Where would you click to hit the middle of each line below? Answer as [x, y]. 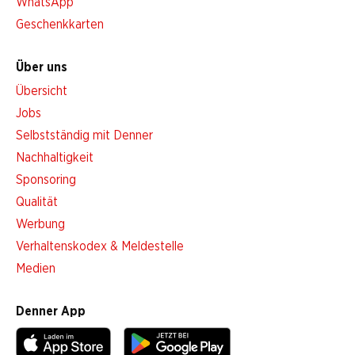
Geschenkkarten [60, 25]
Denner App [51, 311]
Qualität [37, 202]
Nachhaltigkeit [55, 158]
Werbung [40, 224]
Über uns [42, 67]
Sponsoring [46, 180]
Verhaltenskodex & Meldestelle [100, 246]
